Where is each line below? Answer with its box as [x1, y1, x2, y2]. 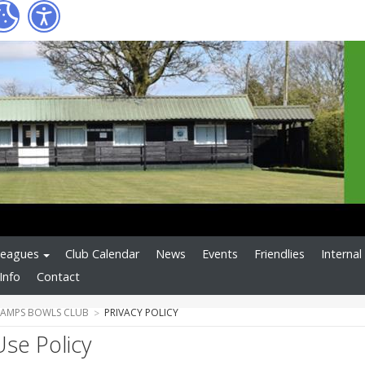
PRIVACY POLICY [104, 305, 178, 319]
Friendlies [254, 246, 305, 262]
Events [202, 246, 238, 262]
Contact [37, 269, 80, 285]
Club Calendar [65, 246, 139, 262]
